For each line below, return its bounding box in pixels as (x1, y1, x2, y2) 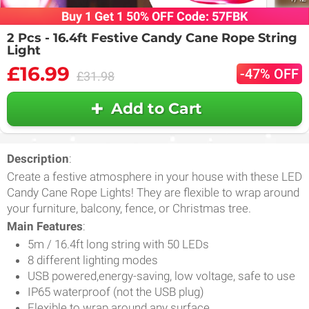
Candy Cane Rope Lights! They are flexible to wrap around (7, 185, 299, 199)
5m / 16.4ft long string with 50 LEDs (28, 237, 209, 251)
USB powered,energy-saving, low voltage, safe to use (28, 268, 295, 283)
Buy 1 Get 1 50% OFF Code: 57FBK (61, 8, 248, 23)
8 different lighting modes (28, 252, 158, 267)
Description (7, 151, 69, 166)
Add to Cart (110, 99, 202, 119)
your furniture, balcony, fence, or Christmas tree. (7, 201, 251, 215)
